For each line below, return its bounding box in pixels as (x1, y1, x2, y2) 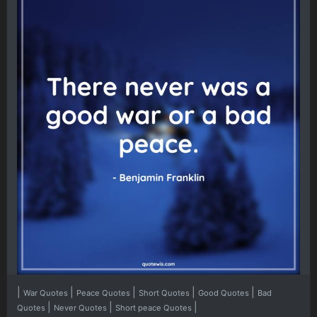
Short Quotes (139, 287, 192, 298)
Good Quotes (198, 287, 251, 298)
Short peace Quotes (115, 302, 194, 313)
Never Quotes (54, 302, 109, 313)
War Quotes (23, 287, 70, 298)
